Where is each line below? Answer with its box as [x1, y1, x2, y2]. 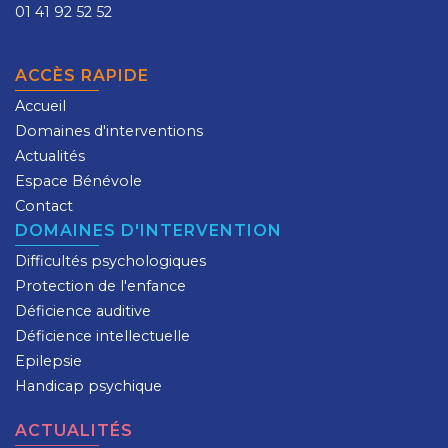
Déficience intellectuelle [15, 326, 190, 345]
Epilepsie [15, 351, 82, 370]
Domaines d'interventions [15, 121, 203, 140]
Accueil [15, 96, 66, 115]
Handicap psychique [15, 376, 162, 395]
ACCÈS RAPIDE [15, 65, 149, 85]
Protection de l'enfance [15, 276, 186, 295]
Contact [15, 196, 73, 215]
